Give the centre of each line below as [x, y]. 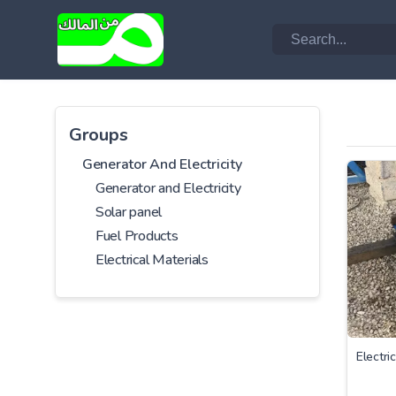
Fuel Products [137, 236]
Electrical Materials [152, 259]
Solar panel [129, 212]
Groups [99, 134]
